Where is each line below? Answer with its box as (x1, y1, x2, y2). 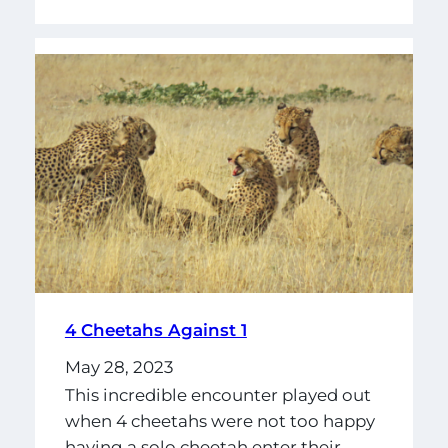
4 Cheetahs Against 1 (64, 320, 247, 341)
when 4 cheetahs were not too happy (64, 410, 375, 431)
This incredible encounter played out (64, 384, 371, 405)
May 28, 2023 (64, 357, 173, 378)
